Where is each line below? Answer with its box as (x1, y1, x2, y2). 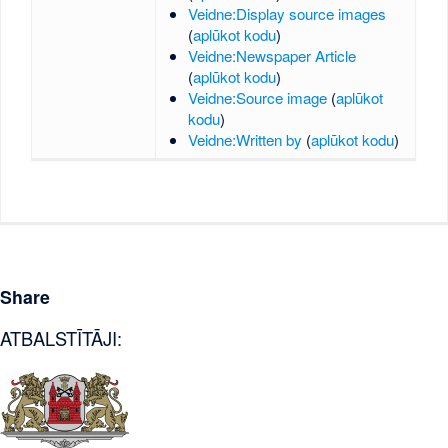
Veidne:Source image (188, 87, 328, 109)
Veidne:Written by (188, 129, 303, 151)
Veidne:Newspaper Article (188, 45, 357, 67)
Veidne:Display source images (188, 3, 387, 25)
